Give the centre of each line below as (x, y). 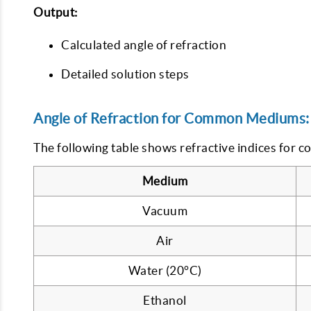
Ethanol (165, 300)
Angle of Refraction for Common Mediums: (171, 118)
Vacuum (165, 211)
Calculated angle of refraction (144, 45)
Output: (56, 12)
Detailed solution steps (125, 74)
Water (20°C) (165, 270)
